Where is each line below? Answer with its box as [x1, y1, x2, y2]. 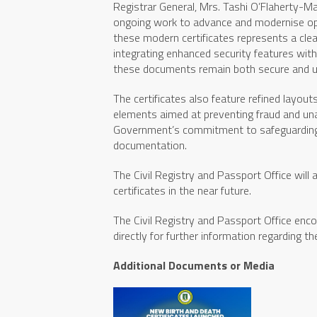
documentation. [113, 136, 187, 154]
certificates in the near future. [113, 181, 251, 199]
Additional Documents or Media [113, 256, 275, 274]
